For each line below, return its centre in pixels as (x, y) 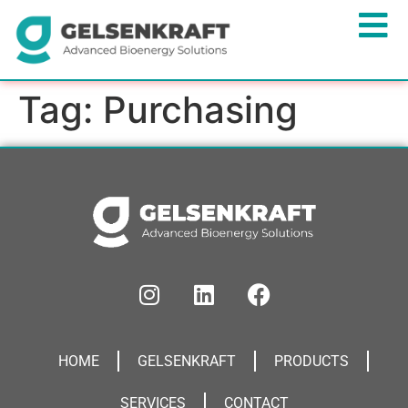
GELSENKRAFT (186, 361)
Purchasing (200, 110)
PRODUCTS (311, 361)
